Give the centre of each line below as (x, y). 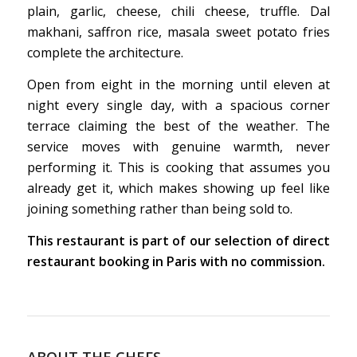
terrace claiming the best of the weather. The (178, 126)
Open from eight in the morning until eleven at (178, 84)
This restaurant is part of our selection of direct (178, 240)
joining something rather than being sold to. (159, 208)
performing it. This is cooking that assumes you (178, 167)
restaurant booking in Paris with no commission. (176, 261)
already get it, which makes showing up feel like (178, 188)
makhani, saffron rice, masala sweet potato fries (178, 32)
